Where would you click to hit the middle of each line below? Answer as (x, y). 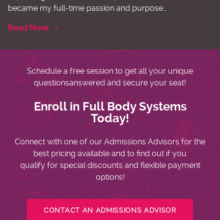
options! (110, 177)
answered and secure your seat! (128, 82)
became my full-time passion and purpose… (87, 8)
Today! (110, 118)
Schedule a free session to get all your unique (110, 71)
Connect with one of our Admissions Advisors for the (110, 141)
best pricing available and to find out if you (110, 153)
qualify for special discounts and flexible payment (110, 165)
